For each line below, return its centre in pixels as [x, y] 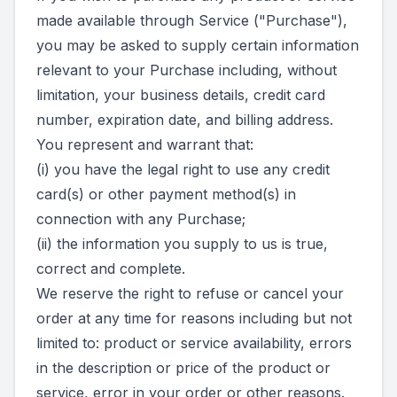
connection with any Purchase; [141, 219]
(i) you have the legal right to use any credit [183, 169]
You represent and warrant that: [145, 144]
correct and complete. [111, 269]
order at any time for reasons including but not [194, 318]
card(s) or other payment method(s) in [166, 194]
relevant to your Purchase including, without [187, 70]
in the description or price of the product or [183, 368]
